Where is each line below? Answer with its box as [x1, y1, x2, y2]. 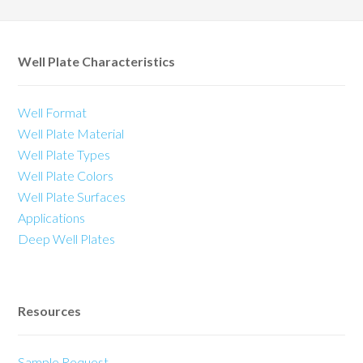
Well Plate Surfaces [18, 188, 126, 204]
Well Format [18, 104, 88, 120]
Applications [18, 209, 86, 225]
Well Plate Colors [18, 167, 114, 183]
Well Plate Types [18, 146, 111, 162]
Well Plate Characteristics [18, 53, 176, 69]
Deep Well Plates [18, 230, 116, 246]
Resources [18, 302, 82, 318]
